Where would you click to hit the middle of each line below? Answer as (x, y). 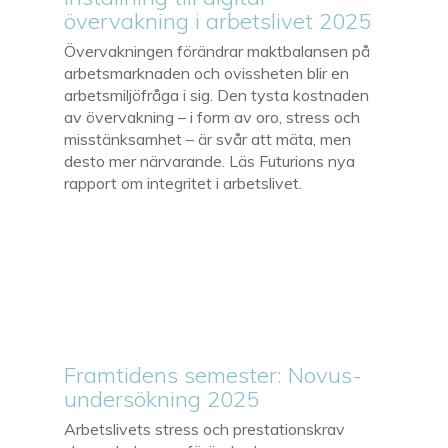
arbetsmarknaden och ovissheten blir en (207, 72)
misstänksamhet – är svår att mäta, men (208, 138)
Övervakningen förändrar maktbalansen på (217, 50)
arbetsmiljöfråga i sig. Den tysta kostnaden (217, 94)
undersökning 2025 (162, 398)
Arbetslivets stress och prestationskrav (205, 428)
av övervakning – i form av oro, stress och (212, 116)
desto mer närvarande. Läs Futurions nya (210, 160)
